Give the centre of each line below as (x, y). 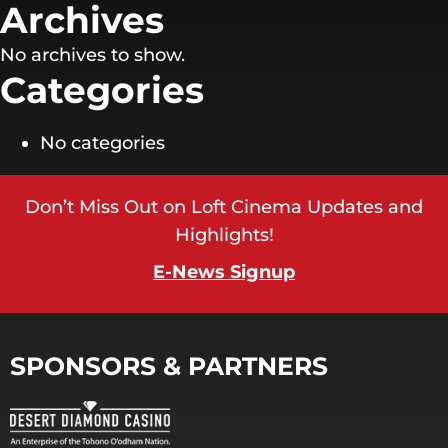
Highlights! (224, 235)
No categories (102, 143)
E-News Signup (224, 272)
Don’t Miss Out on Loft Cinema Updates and (224, 207)
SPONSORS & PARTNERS (169, 366)
